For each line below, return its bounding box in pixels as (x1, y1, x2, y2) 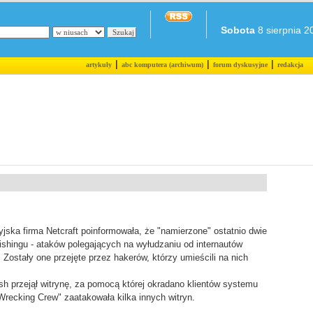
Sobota (221, 24, 255, 36)
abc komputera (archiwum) (121, 61, 203, 68)
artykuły (85, 61, 112, 68)
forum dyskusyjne (212, 61, 268, 68)
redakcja (277, 61, 303, 68)
